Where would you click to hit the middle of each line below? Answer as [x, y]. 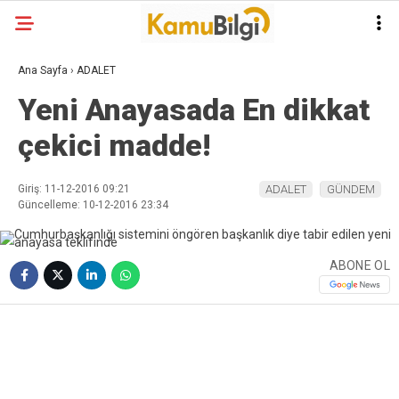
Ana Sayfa [43, 70]
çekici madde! [114, 145]
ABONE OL [359, 265]
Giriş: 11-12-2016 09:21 [74, 189]
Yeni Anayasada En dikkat [194, 110]
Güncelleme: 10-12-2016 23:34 [93, 205]
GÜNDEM [351, 189]
